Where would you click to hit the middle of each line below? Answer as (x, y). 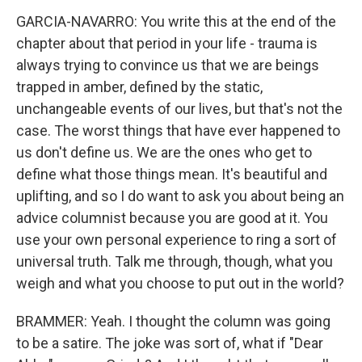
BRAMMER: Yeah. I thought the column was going (173, 321)
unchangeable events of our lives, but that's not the (179, 109)
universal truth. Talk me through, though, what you (175, 261)
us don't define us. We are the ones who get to (164, 152)
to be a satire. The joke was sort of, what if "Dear (170, 343)
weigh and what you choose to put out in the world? (180, 283)
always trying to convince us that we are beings (168, 65)
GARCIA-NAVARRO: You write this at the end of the (176, 21)
